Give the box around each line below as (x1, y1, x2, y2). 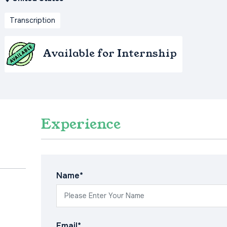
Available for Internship (43, 46, 177, 60)
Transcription (10, 16, 55, 25)
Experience (41, 114, 121, 134)
